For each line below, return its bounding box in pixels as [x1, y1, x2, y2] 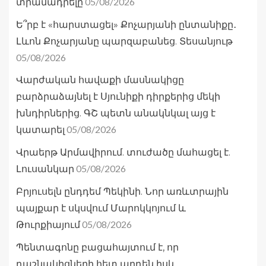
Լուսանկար [16, 163, 74, 175]
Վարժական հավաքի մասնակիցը [16, 74, 184, 86]
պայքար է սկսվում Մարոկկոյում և [16, 202, 186, 214]
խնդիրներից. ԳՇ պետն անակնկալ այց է [16, 107, 216, 119]
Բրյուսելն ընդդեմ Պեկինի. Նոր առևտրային [16, 186, 229, 198]
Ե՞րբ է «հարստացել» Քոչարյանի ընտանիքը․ [16, 19, 236, 31]
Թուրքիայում [16, 219, 80, 231]
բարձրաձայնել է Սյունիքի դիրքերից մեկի [16, 91, 220, 103]
